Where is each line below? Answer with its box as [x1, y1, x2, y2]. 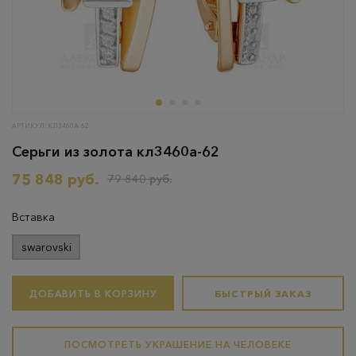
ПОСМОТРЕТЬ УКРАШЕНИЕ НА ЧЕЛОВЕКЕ [64, 338, 292, 350]
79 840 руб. [107, 172, 172, 186]
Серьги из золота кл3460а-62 [12, 143, 219, 161]
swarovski [21, 239, 72, 254]
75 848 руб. [12, 171, 99, 188]
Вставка [12, 210, 55, 224]
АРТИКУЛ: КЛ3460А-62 [12, 122, 89, 130]
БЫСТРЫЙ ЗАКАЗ [215, 287, 311, 300]
